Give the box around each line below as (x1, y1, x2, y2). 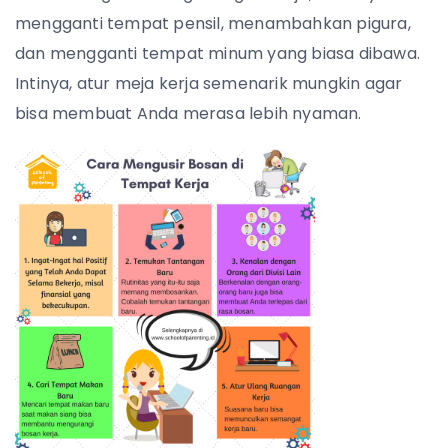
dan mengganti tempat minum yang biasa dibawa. (15, 42, 421, 65)
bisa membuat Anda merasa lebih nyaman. (15, 102, 362, 125)
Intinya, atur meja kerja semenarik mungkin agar (15, 72, 403, 95)
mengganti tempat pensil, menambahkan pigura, (15, 12, 411, 35)
